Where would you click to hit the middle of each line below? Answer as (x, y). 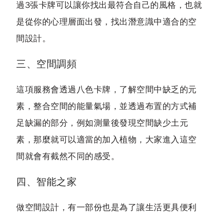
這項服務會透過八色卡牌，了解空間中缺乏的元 (107, 90)
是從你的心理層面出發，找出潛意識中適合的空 (107, 22)
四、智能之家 (46, 182)
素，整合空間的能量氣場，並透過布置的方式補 (107, 107)
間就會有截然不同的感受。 (68, 157)
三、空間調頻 (46, 64)
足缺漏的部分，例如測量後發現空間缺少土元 (102, 123)
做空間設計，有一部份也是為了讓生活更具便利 (107, 208)
